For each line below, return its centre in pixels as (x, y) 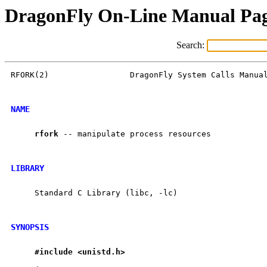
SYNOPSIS (30, 227)
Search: (191, 45)
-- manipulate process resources (135, 134)
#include (54, 252)
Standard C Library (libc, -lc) (94, 193)
